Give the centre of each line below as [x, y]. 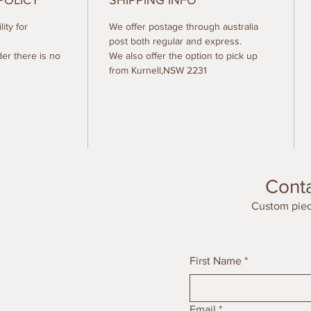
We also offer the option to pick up [183, 56]
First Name [216, 261]
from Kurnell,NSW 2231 [158, 70]
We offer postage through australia [184, 27]
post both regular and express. [175, 41]
